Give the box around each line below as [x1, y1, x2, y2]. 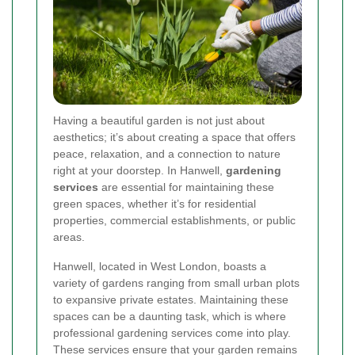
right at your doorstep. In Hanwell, [53, 164, 226, 177]
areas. [53, 231, 85, 244]
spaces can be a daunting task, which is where [53, 310, 286, 323]
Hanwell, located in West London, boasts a [53, 260, 266, 273]
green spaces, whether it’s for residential [53, 197, 256, 211]
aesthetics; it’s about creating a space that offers [53, 131, 296, 144]
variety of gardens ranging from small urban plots [53, 277, 300, 290]
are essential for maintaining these [98, 181, 274, 194]
